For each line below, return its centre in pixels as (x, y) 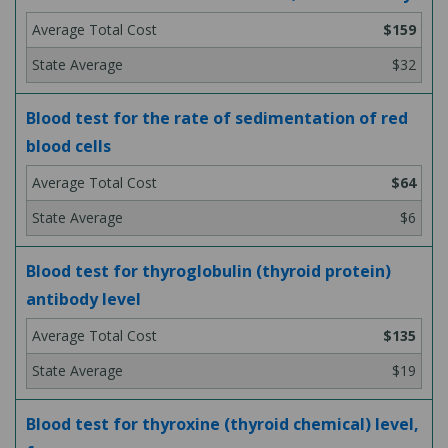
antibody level (83, 299)
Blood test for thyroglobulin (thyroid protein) (208, 271)
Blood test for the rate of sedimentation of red (217, 118)
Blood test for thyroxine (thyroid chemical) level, (222, 424)
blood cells (68, 146)
